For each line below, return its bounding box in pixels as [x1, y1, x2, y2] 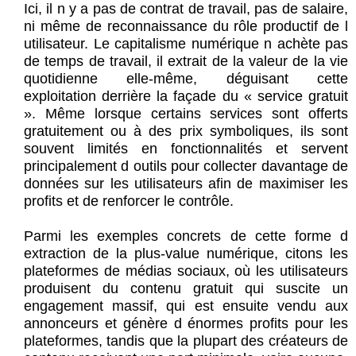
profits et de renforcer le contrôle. [24, 193, 234, 210]
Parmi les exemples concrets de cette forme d [24, 228, 348, 245]
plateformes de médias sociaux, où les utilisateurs [24, 263, 348, 280]
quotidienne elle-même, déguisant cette [24, 71, 348, 87]
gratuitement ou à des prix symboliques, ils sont [24, 123, 348, 140]
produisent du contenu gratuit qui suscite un [24, 281, 348, 297]
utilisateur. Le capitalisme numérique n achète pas [24, 36, 348, 52]
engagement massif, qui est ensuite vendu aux [24, 298, 348, 315]
